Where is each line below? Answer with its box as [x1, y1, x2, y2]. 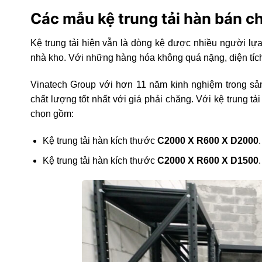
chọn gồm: [30, 108, 74, 119]
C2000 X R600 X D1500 [157, 156, 258, 166]
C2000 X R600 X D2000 [157, 135, 258, 146]
